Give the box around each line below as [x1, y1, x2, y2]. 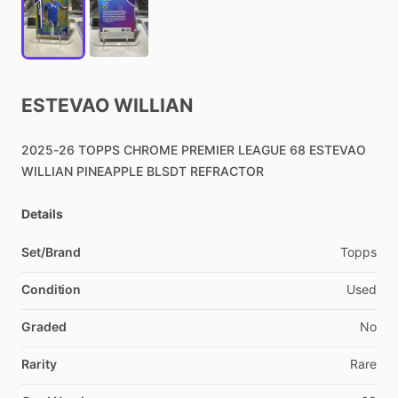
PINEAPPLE [76, 163, 143, 179]
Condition [21, 282, 82, 297]
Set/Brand [21, 244, 82, 259]
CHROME [123, 142, 178, 157]
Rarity [21, 356, 57, 371]
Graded [21, 319, 67, 334]
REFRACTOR [190, 163, 264, 179]
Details [21, 206, 63, 221]
